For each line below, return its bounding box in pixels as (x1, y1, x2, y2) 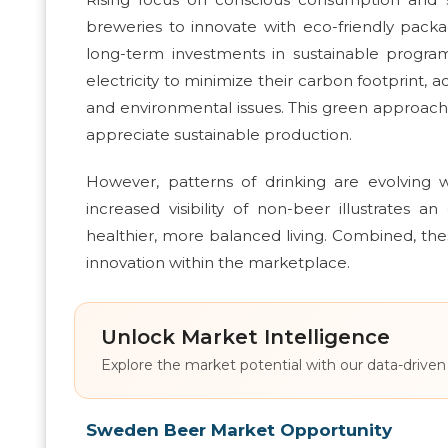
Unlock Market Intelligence (101, 324, 390, 349)
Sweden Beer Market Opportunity (86, 419, 392, 440)
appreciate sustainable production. (86, 124, 352, 144)
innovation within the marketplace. (86, 252, 350, 272)
